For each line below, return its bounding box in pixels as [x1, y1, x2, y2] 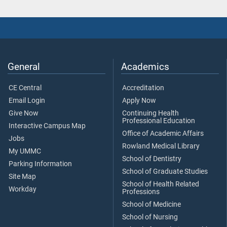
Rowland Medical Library [122, 141, 200, 150]
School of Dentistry [122, 154, 181, 163]
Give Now [9, 108, 39, 118]
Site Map [9, 172, 36, 181]
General [8, 60, 40, 72]
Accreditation [122, 83, 164, 92]
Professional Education [122, 116, 195, 125]
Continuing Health [122, 108, 179, 118]
